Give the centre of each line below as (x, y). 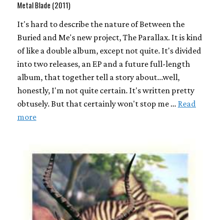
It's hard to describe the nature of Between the (101, 24)
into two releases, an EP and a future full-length (104, 64)
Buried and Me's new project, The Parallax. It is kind (110, 38)
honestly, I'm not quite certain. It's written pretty (106, 91)
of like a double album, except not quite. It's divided (109, 51)
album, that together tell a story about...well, (98, 77)
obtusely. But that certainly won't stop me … (97, 104)
